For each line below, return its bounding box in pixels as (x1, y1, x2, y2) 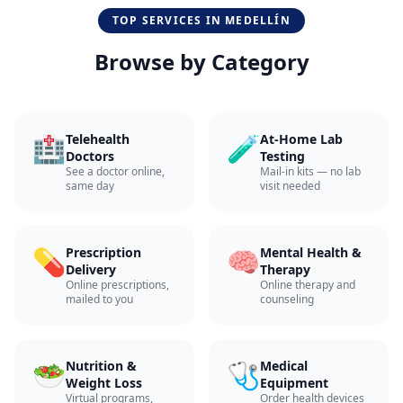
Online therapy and (260, 277, 355, 292)
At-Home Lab (260, 130, 343, 148)
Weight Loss (66, 374, 142, 391)
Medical (260, 357, 308, 374)
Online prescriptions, (66, 277, 169, 292)
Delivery (66, 261, 116, 278)
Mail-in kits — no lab (260, 164, 361, 179)
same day (66, 178, 114, 193)
